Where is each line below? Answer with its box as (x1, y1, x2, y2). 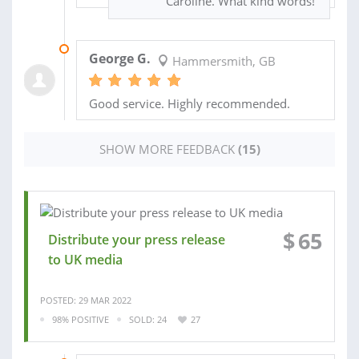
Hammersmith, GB (168, 52, 276, 69)
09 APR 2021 (75, 42, 127, 54)
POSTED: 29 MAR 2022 (40, 293, 131, 306)
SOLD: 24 (129, 313, 167, 325)
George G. (88, 49, 151, 67)
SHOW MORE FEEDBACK (99, 140, 238, 157)
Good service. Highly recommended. (88, 95, 290, 111)
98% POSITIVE (52, 313, 109, 325)
